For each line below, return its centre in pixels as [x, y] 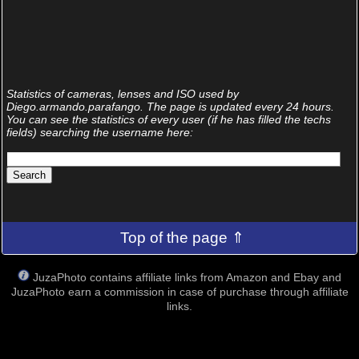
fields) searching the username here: [99, 132]
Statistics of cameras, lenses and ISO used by [122, 94]
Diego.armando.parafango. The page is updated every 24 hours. [170, 107]
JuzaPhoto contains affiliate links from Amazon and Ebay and [187, 277]
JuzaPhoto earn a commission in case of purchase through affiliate [179, 292]
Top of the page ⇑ [183, 238]
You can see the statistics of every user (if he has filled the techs [168, 119]
